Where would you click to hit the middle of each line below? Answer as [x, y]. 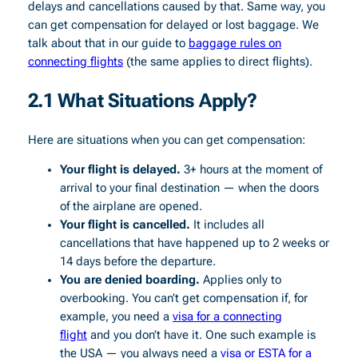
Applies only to [240, 280]
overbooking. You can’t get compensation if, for [183, 299]
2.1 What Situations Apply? [142, 100]
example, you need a [116, 317]
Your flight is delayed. [120, 170]
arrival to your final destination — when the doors [189, 189]
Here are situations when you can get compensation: [166, 140]
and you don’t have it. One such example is [201, 336]
